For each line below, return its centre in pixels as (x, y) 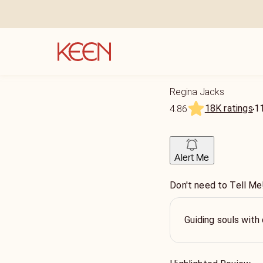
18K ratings (229, 108)
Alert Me (192, 157)
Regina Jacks (197, 92)
